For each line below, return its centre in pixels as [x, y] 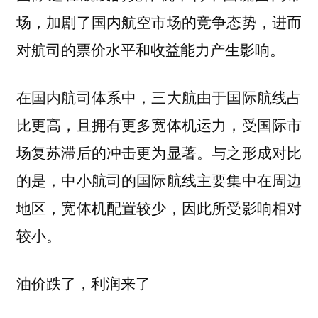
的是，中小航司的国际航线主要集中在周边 [159, 179]
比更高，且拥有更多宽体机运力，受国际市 [159, 124]
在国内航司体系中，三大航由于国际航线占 [159, 96]
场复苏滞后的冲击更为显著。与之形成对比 [159, 152]
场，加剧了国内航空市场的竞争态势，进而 [159, 22]
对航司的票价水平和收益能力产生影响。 [152, 49]
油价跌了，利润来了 [83, 283]
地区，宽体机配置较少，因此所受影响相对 [159, 207]
